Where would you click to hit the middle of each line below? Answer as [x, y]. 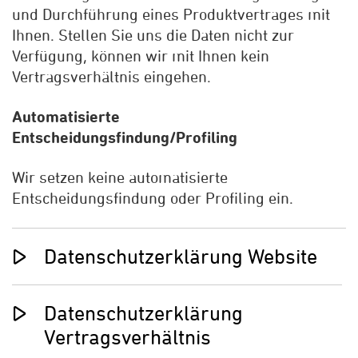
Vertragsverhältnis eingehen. [111, 76]
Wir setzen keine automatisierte [120, 177]
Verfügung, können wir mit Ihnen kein [141, 56]
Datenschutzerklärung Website [181, 257]
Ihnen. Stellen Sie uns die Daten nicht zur [153, 35]
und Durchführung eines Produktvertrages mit [171, 14]
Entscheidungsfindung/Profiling [125, 137]
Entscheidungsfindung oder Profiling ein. [153, 198]
